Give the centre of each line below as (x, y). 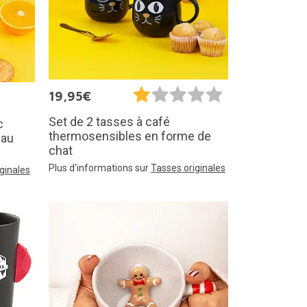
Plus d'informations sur (100, 168)
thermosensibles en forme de (130, 136)
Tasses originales (188, 168)
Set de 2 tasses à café (109, 122)
